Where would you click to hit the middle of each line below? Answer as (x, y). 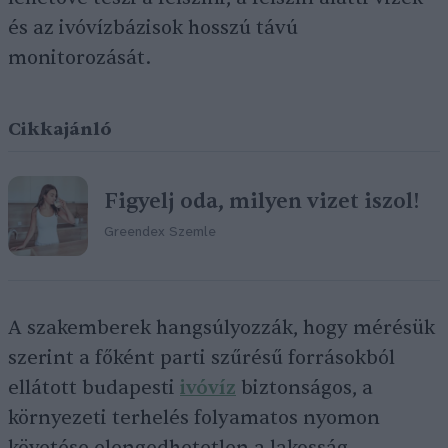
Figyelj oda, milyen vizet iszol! (262, 201)
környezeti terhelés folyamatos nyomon (194, 418)
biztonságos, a (304, 388)
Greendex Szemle (160, 232)
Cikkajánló (60, 129)
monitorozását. (79, 58)
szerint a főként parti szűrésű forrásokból (201, 358)
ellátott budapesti (94, 388)
